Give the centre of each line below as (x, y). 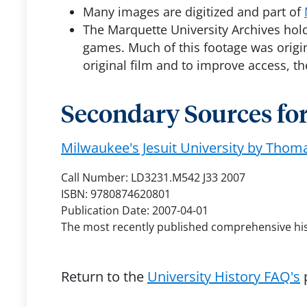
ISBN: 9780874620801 (115, 194)
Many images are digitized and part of (193, 12)
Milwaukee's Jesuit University (152, 148)
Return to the (104, 277)
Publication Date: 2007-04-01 (134, 210)
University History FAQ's (223, 277)
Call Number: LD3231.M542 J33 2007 (153, 177)
